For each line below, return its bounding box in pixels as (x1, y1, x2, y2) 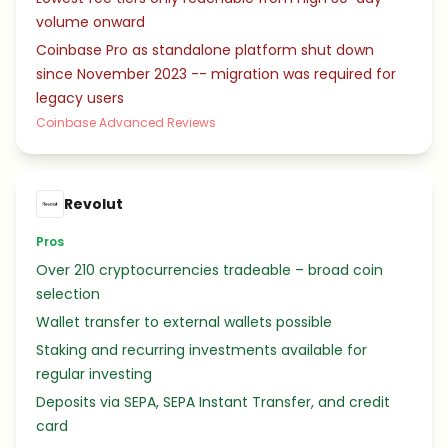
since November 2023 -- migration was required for (36, 64, 396, 84)
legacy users (36, 88, 124, 108)
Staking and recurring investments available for (36, 340, 367, 360)
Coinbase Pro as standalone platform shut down (36, 40, 374, 60)
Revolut (64, 194, 123, 214)
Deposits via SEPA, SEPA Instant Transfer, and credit (36, 392, 390, 412)
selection (36, 284, 100, 304)
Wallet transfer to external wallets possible (36, 312, 332, 332)
